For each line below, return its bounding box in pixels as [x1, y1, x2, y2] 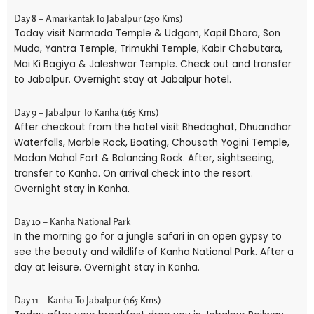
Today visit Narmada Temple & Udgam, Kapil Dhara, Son [14, 27, 280, 40]
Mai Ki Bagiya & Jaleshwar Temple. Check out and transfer [14, 57, 292, 71]
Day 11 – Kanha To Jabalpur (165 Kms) [14, 294, 161, 306]
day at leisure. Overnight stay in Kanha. [14, 260, 200, 274]
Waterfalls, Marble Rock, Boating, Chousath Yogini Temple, [14, 135, 289, 149]
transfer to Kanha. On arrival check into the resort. [14, 166, 253, 180]
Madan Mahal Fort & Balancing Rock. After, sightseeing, [14, 151, 274, 165]
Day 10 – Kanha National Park [14, 215, 130, 227]
